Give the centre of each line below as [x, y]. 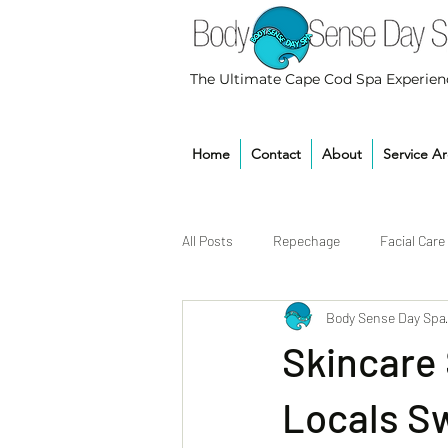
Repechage [306, 240]
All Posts [207, 240]
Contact [276, 154]
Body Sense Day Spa [386, 317]
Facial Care [412, 240]
